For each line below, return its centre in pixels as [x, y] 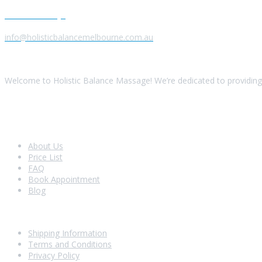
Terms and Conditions [70, 244]
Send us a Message [35, 16]
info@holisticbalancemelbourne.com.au [79, 37]
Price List [45, 157]
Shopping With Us [33, 212]
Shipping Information [68, 233]
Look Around [25, 124]
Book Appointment [64, 179]
